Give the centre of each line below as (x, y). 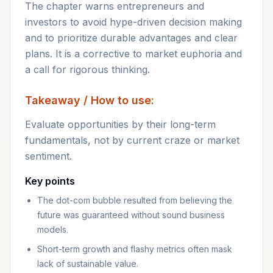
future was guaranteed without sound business (131, 215)
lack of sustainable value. (88, 264)
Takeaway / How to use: (90, 100)
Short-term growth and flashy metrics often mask (135, 249)
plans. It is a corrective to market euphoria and (133, 54)
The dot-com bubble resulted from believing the (135, 200)
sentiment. (48, 156)
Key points (50, 181)
